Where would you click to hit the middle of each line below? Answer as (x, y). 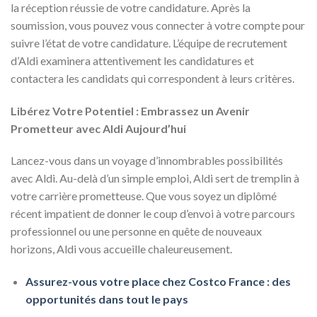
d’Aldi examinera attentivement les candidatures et (132, 60)
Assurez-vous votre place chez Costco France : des (158, 282)
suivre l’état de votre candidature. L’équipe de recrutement (149, 42)
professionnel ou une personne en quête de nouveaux (136, 231)
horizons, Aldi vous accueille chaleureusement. (121, 249)
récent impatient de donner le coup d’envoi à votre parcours (153, 214)
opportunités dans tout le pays (106, 299)
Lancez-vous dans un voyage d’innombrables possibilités (147, 161)
